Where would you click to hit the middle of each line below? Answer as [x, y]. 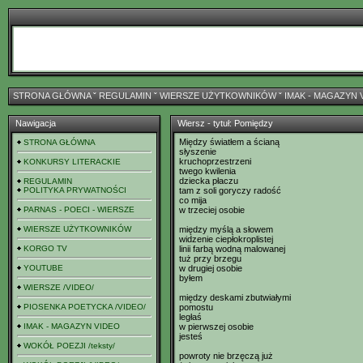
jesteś [191, 336]
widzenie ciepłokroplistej [226, 239]
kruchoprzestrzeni [215, 161]
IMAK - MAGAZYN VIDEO [72, 326]
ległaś [190, 317]
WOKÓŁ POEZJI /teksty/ [69, 346]
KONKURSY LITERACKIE [72, 162]
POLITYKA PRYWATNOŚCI [75, 190]
